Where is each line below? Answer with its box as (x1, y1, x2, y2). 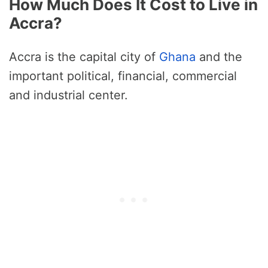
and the (196, 49, 242, 64)
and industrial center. (9, 87, 128, 102)
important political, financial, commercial (9, 68, 237, 83)
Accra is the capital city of (9, 49, 159, 64)
